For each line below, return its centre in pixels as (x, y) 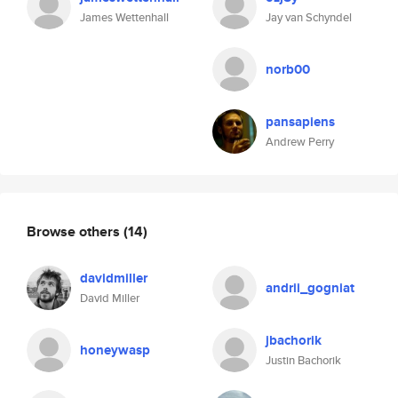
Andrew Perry (300, 142)
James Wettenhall (124, 17)
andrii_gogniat (310, 288)
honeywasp (115, 350)
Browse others (75, 231)
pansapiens (300, 122)
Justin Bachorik (303, 360)
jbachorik (294, 340)
